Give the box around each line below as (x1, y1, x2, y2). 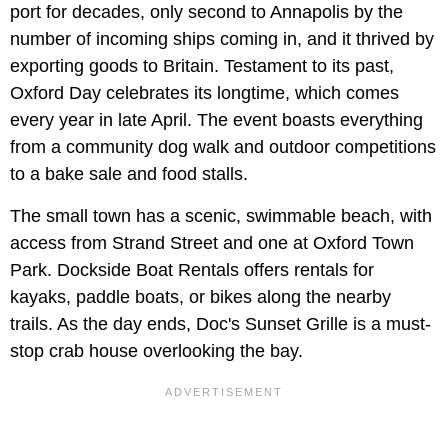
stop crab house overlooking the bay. (10, 340, 303, 361)
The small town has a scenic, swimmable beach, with (10, 205, 432, 226)
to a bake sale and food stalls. (10, 163, 248, 184)
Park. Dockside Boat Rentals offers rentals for (10, 259, 374, 280)
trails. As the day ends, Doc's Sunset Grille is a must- (10, 313, 431, 334)
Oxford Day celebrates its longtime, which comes (10, 82, 399, 103)
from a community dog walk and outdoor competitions (10, 136, 436, 157)
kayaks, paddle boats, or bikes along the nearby (10, 286, 391, 307)
